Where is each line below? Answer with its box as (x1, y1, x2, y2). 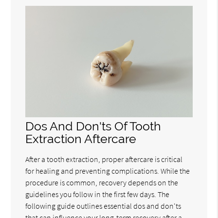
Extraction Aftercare (25, 132, 137, 146)
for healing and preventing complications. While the (25, 166, 190, 176)
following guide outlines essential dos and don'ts (25, 201, 182, 211)
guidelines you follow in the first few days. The (25, 189, 170, 200)
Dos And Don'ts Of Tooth (25, 119, 162, 134)
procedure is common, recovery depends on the (25, 178, 179, 188)
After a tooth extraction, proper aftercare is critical (25, 154, 183, 164)
